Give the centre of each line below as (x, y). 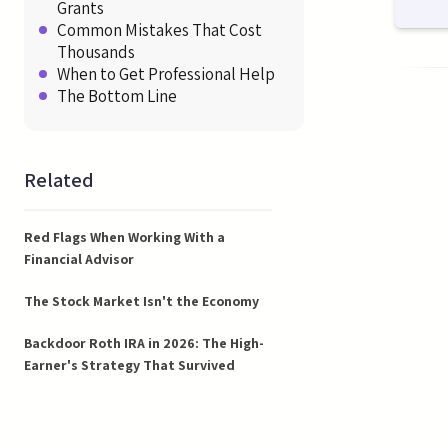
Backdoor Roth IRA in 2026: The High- (144, 342)
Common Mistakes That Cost (159, 29)
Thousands (96, 51)
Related (59, 179)
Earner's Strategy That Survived (129, 364)
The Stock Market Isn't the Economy (141, 300)
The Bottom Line (117, 95)
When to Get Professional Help (166, 73)
